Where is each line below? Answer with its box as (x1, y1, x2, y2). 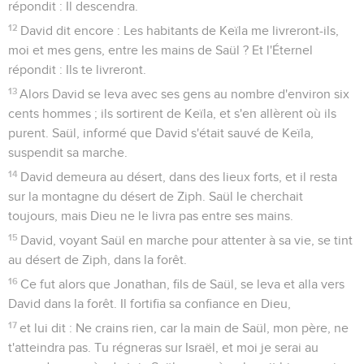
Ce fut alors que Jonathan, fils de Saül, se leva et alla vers (20, 277, 345, 291)
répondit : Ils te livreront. (8, 63, 146, 76)
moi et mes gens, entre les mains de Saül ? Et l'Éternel (8, 43, 313, 57)
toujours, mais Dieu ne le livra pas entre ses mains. (8, 209, 293, 223)
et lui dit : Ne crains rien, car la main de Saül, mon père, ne (19, 321, 349, 335)
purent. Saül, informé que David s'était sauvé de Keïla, (8, 126, 314, 140)
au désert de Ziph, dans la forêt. (8, 253, 187, 266)
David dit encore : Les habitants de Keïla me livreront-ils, (20, 24, 340, 37)
